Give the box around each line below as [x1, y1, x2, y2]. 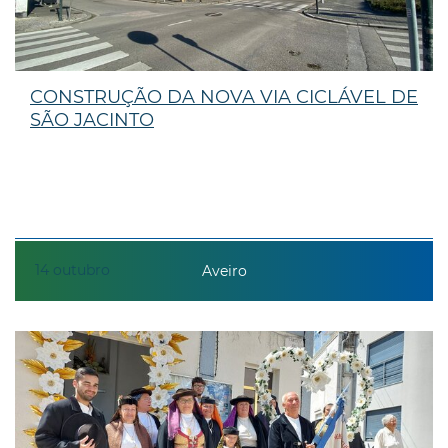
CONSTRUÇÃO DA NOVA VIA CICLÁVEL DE [30, 85, 418, 108]
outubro [53, 260, 110, 279]
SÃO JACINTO [30, 108, 154, 131]
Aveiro [201, 262, 247, 281]
